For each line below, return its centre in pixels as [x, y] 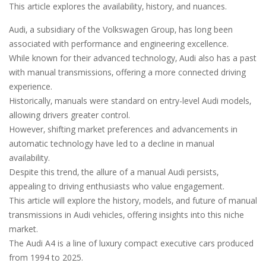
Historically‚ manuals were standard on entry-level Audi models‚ [130, 101]
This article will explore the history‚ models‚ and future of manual [133, 201]
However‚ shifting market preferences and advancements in [123, 129]
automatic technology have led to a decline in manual [112, 144]
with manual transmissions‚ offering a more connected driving [127, 72]
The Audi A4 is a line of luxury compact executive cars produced [131, 243]
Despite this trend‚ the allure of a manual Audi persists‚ [114, 172]
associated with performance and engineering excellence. [119, 44]
